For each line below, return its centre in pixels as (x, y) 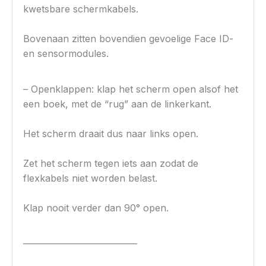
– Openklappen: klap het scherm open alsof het (131, 89)
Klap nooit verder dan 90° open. (96, 208)
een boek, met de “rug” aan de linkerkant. (118, 104)
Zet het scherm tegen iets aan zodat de (111, 164)
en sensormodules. (66, 54)
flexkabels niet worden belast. (91, 178)
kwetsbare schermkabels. (81, 9)
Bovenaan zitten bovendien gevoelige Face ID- (129, 39)
